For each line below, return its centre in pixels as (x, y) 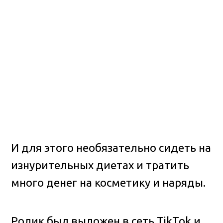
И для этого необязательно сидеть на (111, 147)
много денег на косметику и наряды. (109, 182)
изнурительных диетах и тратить (100, 165)
